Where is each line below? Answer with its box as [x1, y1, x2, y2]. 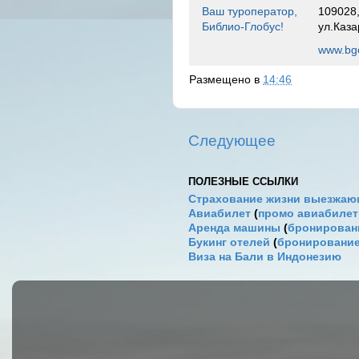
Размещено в [189, 73, 263, 86]
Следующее [188, 131, 276, 149]
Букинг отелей [188, 236, 270, 249]
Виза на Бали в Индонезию [188, 251, 341, 264]
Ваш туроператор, [202, 4, 297, 18]
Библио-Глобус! [202, 19, 284, 33]
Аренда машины [188, 222, 280, 235]
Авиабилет [188, 208, 251, 220]
